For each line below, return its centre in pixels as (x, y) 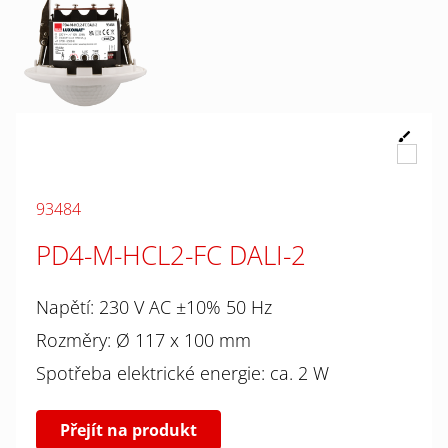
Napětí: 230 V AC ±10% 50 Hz (154, 306)
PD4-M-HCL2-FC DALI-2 (171, 254)
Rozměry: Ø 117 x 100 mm (143, 339)
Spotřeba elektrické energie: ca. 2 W (182, 372)
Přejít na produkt (128, 429)
